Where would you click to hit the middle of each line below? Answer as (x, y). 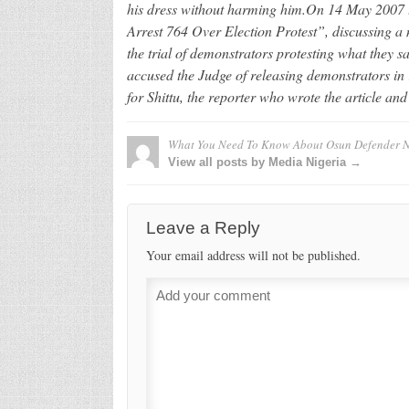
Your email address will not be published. (253, 255)
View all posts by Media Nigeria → (264, 162)
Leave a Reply (203, 227)
